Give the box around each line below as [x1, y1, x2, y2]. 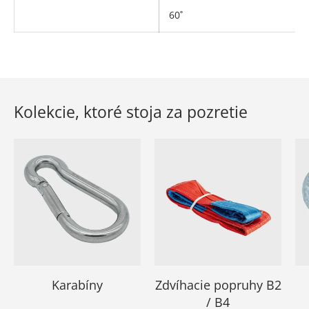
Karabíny [52, 276, 103, 293]
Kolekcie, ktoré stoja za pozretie [14, 100, 248, 123]
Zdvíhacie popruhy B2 [154, 276, 281, 293]
